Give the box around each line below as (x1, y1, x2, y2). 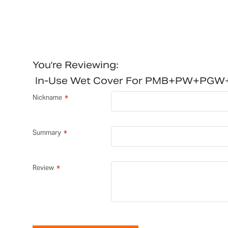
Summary (32, 128, 61, 137)
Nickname (32, 93, 62, 102)
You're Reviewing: (32, 59, 119, 71)
